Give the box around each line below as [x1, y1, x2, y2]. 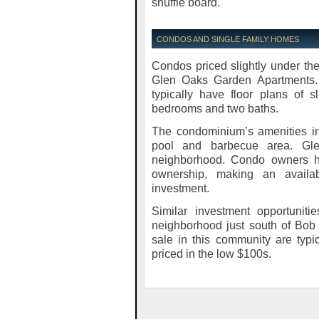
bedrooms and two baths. [152, 103, 278, 115]
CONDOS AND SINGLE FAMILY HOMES [157, 35, 299, 43]
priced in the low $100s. [152, 248, 271, 260]
